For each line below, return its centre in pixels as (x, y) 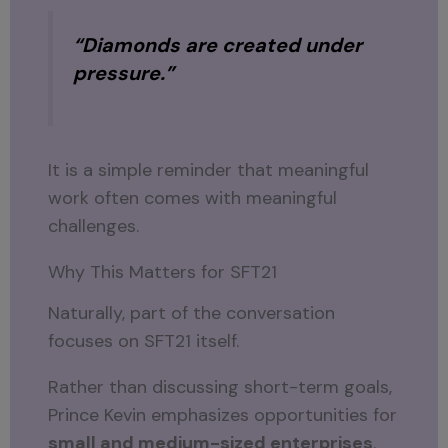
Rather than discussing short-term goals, (220, 386)
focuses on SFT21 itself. (144, 340)
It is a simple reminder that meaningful (209, 170)
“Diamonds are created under (218, 44)
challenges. (94, 226)
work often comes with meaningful (193, 198)
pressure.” (124, 72)
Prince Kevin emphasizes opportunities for (223, 414)
